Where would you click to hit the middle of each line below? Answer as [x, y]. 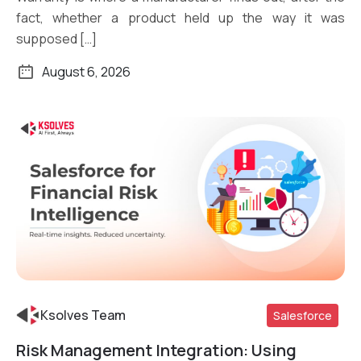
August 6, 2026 [86, 72]
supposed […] [56, 39]
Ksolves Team [83, 315]
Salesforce [303, 315]
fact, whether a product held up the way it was [180, 18]
